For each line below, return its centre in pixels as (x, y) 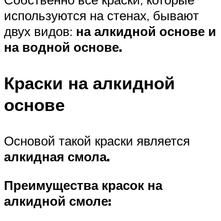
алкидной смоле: (58, 201)
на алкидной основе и (146, 31)
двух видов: (40, 31)
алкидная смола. (57, 157)
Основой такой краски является (97, 141)
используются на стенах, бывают (101, 15)
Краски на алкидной (90, 83)
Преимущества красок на (83, 185)
